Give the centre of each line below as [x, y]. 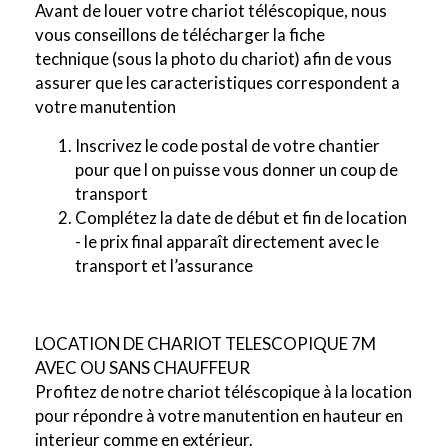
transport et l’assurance [165, 265]
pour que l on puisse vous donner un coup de [236, 169]
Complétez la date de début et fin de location [241, 217]
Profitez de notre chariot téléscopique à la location [223, 391]
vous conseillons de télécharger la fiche [180, 34]
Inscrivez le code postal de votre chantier [227, 145]
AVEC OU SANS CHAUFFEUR [142, 367]
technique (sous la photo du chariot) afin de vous [213, 58]
